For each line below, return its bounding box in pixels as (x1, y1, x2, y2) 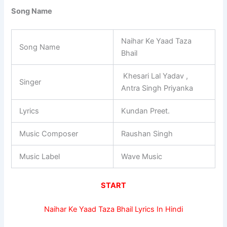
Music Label (19, 152, 60, 161)
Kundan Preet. (121, 106, 170, 116)
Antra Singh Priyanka (121, 83, 194, 93)
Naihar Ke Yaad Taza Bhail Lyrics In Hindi (44, 205, 183, 214)
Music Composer (19, 129, 79, 138)
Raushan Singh (121, 129, 173, 138)
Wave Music (121, 152, 163, 161)
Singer (19, 77, 42, 87)
